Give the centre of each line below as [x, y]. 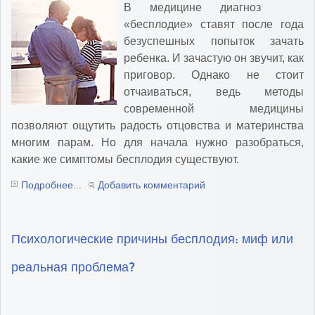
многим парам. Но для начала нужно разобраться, [157, 143]
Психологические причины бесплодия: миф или [152, 240]
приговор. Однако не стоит [214, 75]
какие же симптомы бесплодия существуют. [125, 160]
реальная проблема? [73, 268]
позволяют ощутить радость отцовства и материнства [157, 126]
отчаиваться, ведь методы [214, 92]
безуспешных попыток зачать [214, 41]
